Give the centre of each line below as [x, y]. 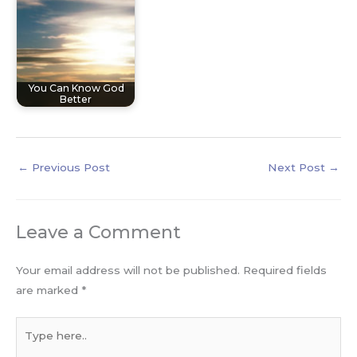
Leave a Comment [98, 232]
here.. [30, 345]
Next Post [298, 167]
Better [76, 100]
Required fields [285, 271]
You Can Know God [76, 88]
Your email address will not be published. [128, 271]
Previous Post [69, 167]
